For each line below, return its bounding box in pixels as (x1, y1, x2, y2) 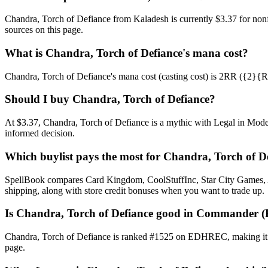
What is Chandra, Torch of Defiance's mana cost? (5, 47, 248, 59)
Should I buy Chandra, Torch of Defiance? (5, 93, 215, 106)
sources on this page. (5, 25, 83, 35)
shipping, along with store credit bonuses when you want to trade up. (5, 185, 264, 196)
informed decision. (5, 128, 75, 139)
